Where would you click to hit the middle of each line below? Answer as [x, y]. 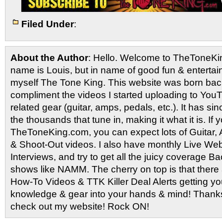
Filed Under [48, 24]
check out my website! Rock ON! [80, 206]
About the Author [49, 58]
